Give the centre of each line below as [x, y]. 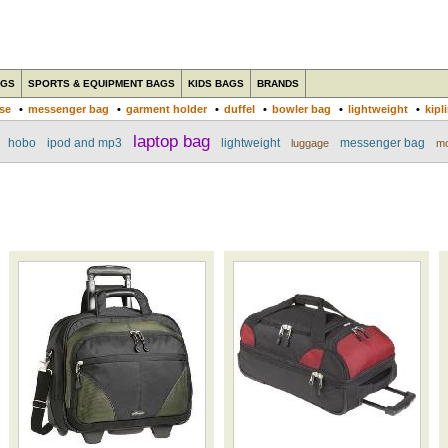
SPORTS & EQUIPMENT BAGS [101, 83]
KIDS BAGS [216, 83]
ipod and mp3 [84, 143]
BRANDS [278, 83]
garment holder [166, 109]
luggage [310, 143]
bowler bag [301, 109]
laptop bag [171, 141]
